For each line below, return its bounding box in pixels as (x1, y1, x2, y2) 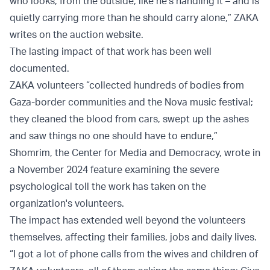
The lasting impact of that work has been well (10, 45, 212, 58)
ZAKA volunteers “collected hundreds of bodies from (10, 79, 244, 92)
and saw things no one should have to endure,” (10, 130, 218, 142)
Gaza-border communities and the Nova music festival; (10, 96, 253, 108)
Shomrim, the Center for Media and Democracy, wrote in (10, 146, 260, 159)
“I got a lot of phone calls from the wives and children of (10, 248, 258, 260)
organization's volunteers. (10, 197, 124, 210)
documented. (10, 62, 69, 75)
